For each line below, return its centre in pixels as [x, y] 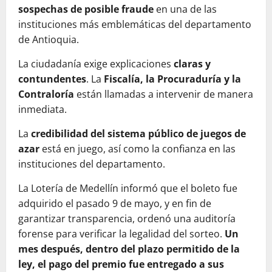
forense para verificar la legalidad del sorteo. [121, 234]
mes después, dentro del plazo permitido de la [129, 249]
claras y [192, 64]
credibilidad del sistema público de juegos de [138, 134]
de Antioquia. [49, 40]
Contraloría [46, 94]
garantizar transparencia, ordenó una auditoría [127, 219]
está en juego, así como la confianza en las [138, 149]
